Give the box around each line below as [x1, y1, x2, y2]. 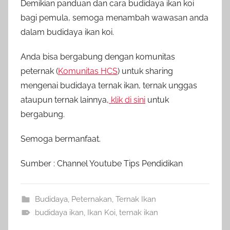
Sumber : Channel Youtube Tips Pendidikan [21, 158, 183, 168]
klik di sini [111, 94, 145, 105]
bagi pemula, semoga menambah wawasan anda [21, 12, 208, 23]
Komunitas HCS [58, 66, 118, 76]
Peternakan [71, 194, 112, 204]
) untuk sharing [118, 66, 173, 76]
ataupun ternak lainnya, [21, 94, 109, 105]
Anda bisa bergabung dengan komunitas [21, 51, 175, 62]
